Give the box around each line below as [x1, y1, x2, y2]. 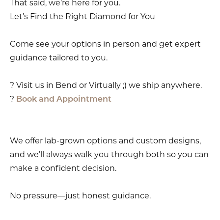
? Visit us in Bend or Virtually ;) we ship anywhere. [10, 80, 202, 90]
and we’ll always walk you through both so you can [10, 149, 209, 159]
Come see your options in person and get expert [10, 39, 201, 49]
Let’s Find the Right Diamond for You [10, 11, 155, 21]
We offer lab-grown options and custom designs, [10, 136, 201, 145]
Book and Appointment [16, 95, 111, 104]
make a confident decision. [10, 163, 116, 173]
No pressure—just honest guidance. [10, 191, 151, 200]
